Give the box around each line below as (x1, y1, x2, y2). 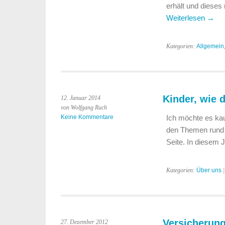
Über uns (196, 167, 221, 174)
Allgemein (196, 43, 224, 50)
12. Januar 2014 (61, 94, 100, 101)
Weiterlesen (166, 14, 207, 22)
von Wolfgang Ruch (61, 104, 107, 111)
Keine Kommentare (61, 114, 114, 121)
